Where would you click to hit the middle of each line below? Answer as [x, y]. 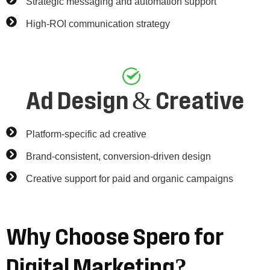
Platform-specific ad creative [86, 134]
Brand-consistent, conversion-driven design [118, 157]
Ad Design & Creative [135, 102]
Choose [92, 238]
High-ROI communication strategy [98, 24]
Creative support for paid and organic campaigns [129, 179]
